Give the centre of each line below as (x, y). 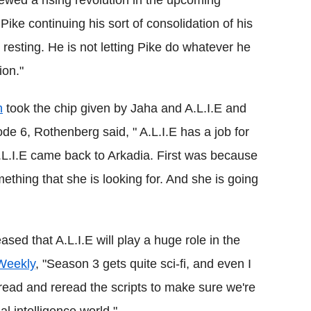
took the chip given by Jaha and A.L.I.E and (125, 108)
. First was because (204, 155)
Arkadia (129, 155)
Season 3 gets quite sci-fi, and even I (149, 263)
